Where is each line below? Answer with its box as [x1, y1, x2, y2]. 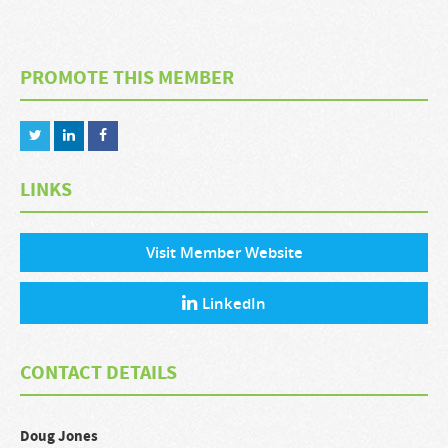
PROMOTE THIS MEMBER [20, 65, 234, 92]
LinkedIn [202, 293, 266, 314]
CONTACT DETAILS [20, 360, 177, 387]
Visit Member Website [145, 242, 303, 263]
